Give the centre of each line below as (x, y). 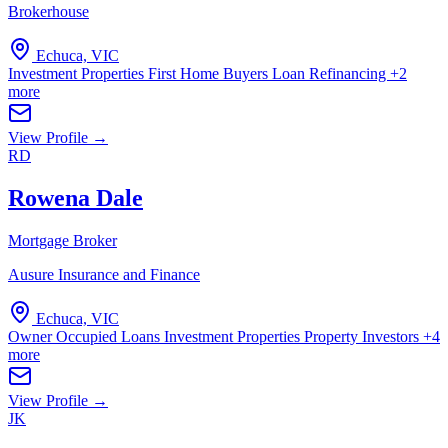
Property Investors (363, 336)
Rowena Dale (75, 197)
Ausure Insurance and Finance (104, 274)
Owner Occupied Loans (86, 336)
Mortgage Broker (62, 240)
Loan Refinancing (331, 73)
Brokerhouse (48, 11)
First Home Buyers (210, 73)
